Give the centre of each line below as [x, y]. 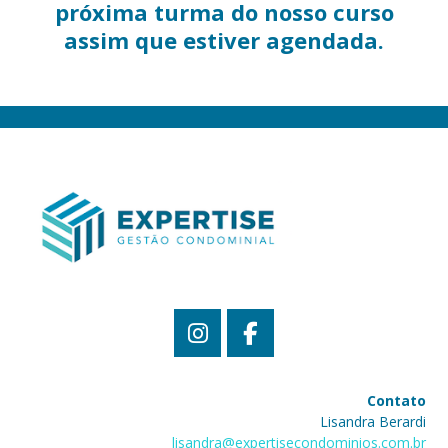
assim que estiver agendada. [224, 40]
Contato [396, 400]
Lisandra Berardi [372, 421]
